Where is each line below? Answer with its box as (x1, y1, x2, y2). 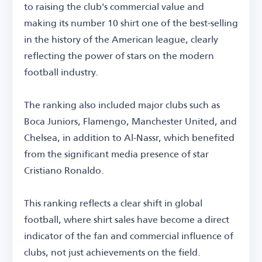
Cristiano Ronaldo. (24, 161, 104, 180)
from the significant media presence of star (24, 144, 209, 163)
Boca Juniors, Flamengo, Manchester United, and (24, 112, 237, 130)
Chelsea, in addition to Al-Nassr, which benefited (24, 128, 235, 147)
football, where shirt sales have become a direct (24, 210, 229, 229)
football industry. (24, 63, 98, 81)
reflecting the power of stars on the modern (24, 46, 214, 65)
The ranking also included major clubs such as (24, 95, 220, 114)
